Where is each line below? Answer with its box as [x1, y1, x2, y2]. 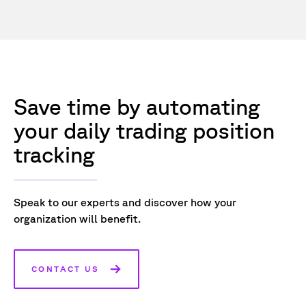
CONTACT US [31, 264, 99, 273]
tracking [14, 141, 95, 167]
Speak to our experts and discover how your [14, 195, 236, 208]
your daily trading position [14, 117, 275, 143]
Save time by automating [14, 93, 260, 119]
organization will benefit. [14, 212, 141, 225]
